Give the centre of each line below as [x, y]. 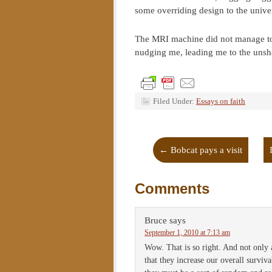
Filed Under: [175, 101]
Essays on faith [221, 101]
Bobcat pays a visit [205, 150]
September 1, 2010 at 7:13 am [187, 233]
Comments [172, 189]
